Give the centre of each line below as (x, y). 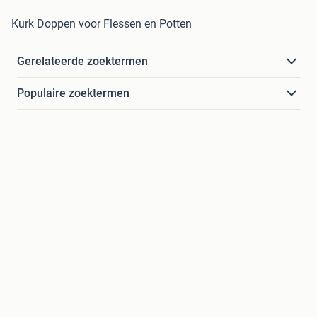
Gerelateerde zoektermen (82, 62)
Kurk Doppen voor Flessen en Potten (102, 24)
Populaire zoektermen (73, 93)
